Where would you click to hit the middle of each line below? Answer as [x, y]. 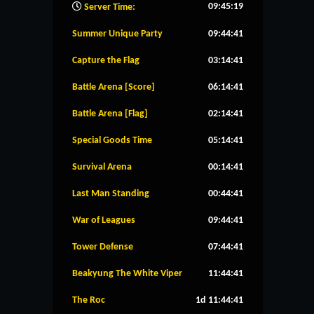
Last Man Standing [111, 193]
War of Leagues [104, 220]
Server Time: [109, 7]
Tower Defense [103, 247]
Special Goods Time [112, 140]
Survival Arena [102, 167]
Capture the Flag [106, 60]
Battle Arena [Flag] [110, 114]
